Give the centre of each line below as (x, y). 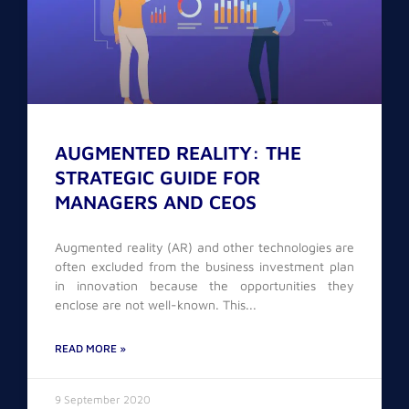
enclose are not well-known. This (150, 305)
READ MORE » (90, 349)
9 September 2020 (103, 400)
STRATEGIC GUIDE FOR (157, 178)
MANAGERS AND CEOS (156, 202)
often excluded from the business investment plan (204, 267)
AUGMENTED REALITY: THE (178, 153)
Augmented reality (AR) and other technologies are (204, 247)
